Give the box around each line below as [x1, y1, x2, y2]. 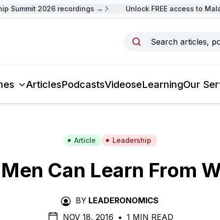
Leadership [112, 136, 151, 144]
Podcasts [61, 79, 105, 90]
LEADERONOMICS [88, 195, 159, 205]
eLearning [136, 79, 183, 90]
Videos [104, 79, 136, 90]
